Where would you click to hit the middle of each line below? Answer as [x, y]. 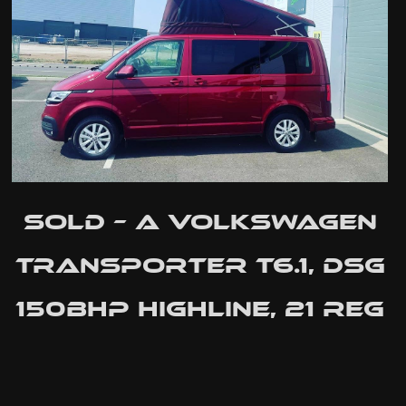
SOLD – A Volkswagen [200, 221]
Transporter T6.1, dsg [200, 265]
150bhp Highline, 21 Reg [200, 308]
